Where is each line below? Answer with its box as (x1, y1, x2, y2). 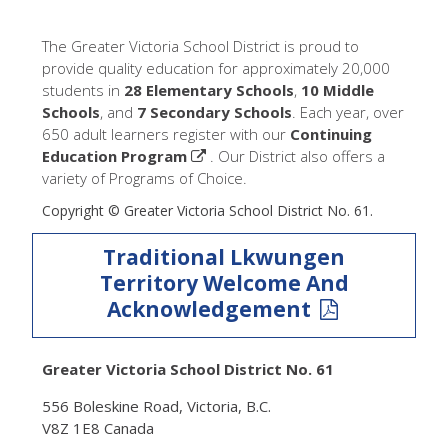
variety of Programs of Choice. (41, 168, 247, 189)
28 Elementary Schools (123, 80, 294, 101)
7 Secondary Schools (136, 102, 292, 123)
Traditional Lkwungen (103, 243, 345, 272)
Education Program (41, 146, 187, 167)
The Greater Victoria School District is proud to (41, 36, 359, 57)
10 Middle (300, 80, 374, 101)
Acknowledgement (106, 295, 316, 324)
